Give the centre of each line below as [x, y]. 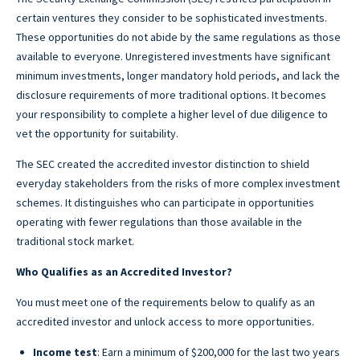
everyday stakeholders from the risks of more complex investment [178, 183]
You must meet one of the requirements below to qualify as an [166, 302]
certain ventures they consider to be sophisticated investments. [172, 18]
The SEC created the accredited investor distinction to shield [163, 164]
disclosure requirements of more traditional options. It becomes [171, 95]
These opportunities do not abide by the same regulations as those [178, 37]
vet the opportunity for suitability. [97, 133]
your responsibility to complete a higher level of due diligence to [172, 114]
